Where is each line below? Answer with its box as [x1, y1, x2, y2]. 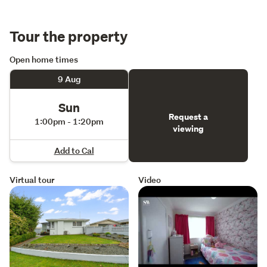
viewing [173, 122, 204, 135]
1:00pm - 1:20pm [35, 116, 104, 128]
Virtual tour [10, 173, 54, 185]
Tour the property [10, 26, 128, 45]
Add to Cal [54, 144, 94, 156]
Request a [169, 110, 208, 123]
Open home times [10, 53, 78, 65]
